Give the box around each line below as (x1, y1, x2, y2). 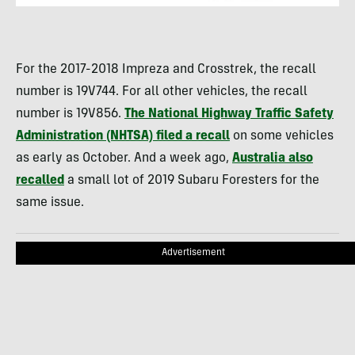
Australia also (232, 151, 313, 165)
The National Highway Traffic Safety (124, 107, 334, 120)
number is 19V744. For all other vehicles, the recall (16, 85, 307, 98)
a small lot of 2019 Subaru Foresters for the (64, 174, 319, 187)
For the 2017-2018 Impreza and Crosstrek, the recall (16, 63, 316, 76)
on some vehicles (230, 129, 334, 143)
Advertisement (162, 247, 225, 258)
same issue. (16, 196, 84, 209)
